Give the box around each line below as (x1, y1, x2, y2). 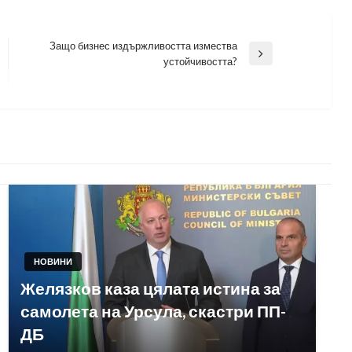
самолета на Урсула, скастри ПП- (20, 301, 286, 321)
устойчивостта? (163, 54, 237, 68)
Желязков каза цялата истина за (20, 278, 280, 298)
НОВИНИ (33, 256, 72, 266)
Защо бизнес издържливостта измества (49, 38, 237, 52)
